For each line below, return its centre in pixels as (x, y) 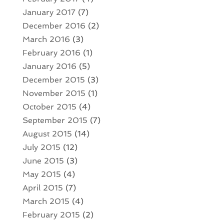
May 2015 (41, 174)
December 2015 (53, 80)
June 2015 (43, 161)
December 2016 (54, 26)
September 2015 (55, 120)
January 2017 (49, 12)
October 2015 (49, 107)
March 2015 (46, 201)
